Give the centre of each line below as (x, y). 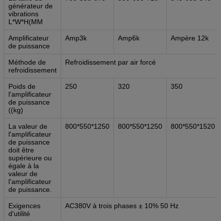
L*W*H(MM (26, 21)
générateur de (31, 6)
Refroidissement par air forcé (110, 62)
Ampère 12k (190, 38)
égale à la (24, 166)
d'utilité (19, 213)
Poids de (22, 86)
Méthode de (27, 62)
